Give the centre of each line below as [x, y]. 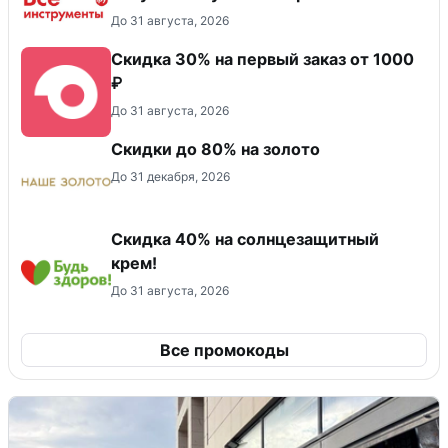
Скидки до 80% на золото [215, 149]
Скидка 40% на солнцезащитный [245, 239]
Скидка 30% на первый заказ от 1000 [262, 59]
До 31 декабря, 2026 [170, 177]
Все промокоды [224, 350]
